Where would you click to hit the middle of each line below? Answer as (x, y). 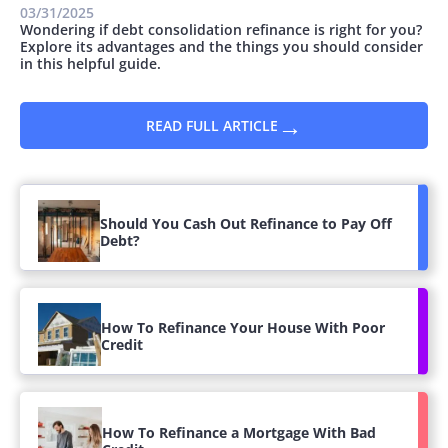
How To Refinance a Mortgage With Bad (239, 432)
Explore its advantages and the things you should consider (221, 46)
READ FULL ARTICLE (212, 125)
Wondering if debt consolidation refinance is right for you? (221, 29)
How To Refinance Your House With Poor (242, 327)
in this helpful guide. (90, 63)
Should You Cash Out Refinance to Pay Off (245, 224)
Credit (121, 344)
